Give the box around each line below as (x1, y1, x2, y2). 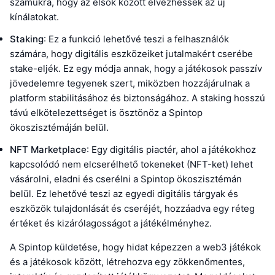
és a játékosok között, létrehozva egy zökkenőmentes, (10, 256, 245, 268)
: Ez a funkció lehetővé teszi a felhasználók (44, 33, 229, 45)
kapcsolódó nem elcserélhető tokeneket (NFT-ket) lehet (10, 158, 253, 171)
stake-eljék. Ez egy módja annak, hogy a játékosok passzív (10, 63, 262, 75)
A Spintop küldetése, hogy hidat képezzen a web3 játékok (10, 241, 261, 254)
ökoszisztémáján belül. (10, 122, 109, 134)
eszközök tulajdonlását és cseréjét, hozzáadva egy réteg (10, 203, 255, 215)
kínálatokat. (10, 11, 59, 23)
